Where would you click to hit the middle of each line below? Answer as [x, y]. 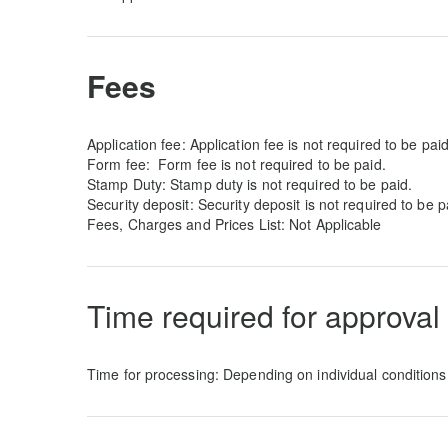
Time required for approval [263, 315]
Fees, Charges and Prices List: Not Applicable [234, 224]
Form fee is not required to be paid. [272, 164]
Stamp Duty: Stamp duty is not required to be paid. [249, 184]
